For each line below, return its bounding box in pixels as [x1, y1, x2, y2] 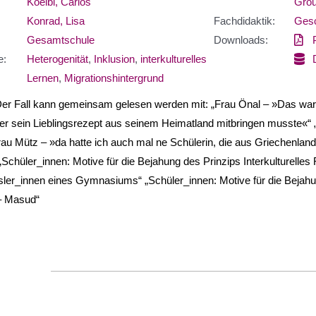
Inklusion [93, 52, 135, 65]
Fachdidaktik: [214, 14, 275, 27]
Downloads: [214, 33, 268, 46]
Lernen [26, 71, 59, 84]
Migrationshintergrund [63, 71, 164, 84]
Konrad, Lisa [26, 14, 85, 27]
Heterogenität [26, 52, 88, 65]
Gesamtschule [26, 33, 95, 46]
